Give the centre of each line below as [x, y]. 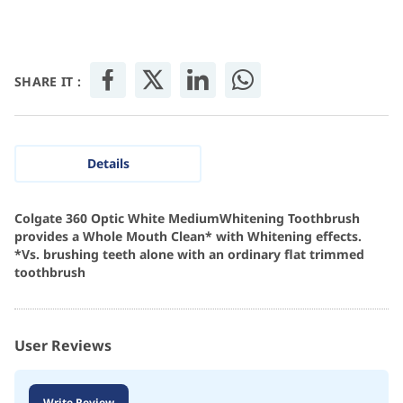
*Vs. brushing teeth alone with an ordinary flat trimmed [189, 255]
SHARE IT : [48, 82]
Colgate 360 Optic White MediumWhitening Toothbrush [187, 219]
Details [108, 164]
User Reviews [63, 346]
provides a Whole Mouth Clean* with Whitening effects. [188, 237]
